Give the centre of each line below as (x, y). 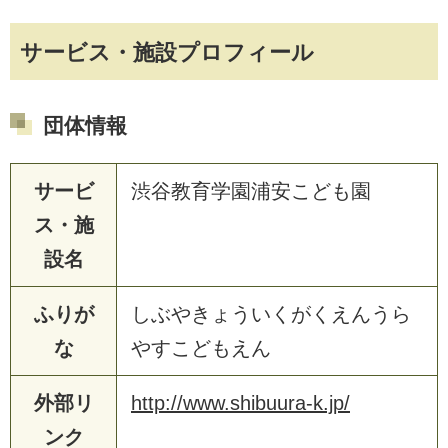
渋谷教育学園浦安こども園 (251, 190)
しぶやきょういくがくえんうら (271, 313)
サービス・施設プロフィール (167, 52)
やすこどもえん (201, 347)
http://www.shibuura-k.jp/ (240, 402)
